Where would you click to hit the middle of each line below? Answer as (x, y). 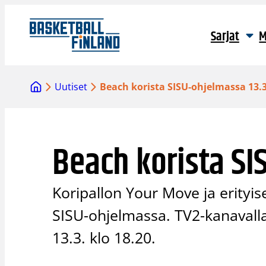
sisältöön (25, 26)
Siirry (16, 11)
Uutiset (71, 87)
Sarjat (225, 37)
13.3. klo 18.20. (104, 237)
